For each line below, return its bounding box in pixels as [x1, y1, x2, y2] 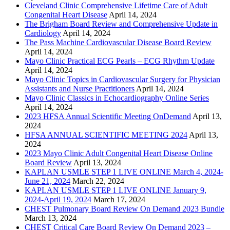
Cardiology [25, 28, 61, 37]
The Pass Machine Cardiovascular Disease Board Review [25, 37, 212, 47]
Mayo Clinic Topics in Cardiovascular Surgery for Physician [25, 74, 220, 84]
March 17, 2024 [93, 195, 145, 204]
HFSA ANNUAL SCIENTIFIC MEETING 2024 [25, 130, 187, 139]
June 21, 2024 [25, 176, 70, 185]
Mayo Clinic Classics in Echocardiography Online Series [25, 93, 209, 102]
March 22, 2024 [72, 176, 124, 185]
